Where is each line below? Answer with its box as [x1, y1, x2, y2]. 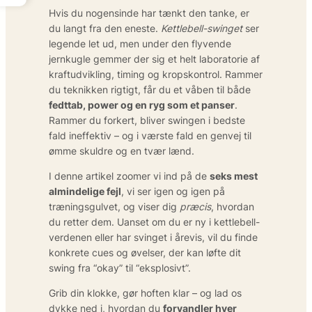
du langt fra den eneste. [49, 22, 161, 34]
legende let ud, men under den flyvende [49, 37, 231, 49]
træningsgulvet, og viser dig [49, 200, 180, 212]
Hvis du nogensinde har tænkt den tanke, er [49, 6, 249, 19]
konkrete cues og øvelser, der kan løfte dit [49, 246, 241, 258]
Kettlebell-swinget [161, 22, 242, 34]
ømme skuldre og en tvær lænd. [49, 144, 194, 157]
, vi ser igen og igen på [121, 185, 225, 197]
